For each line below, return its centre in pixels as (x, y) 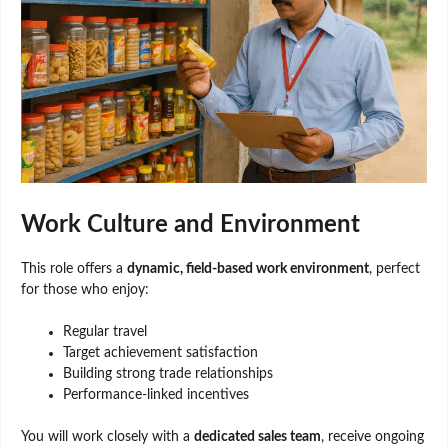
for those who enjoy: (85, 290)
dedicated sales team (257, 437)
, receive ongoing (372, 437)
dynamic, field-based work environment (248, 269)
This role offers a (74, 269)
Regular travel (105, 332)
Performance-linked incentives (156, 395)
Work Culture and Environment (190, 225)
